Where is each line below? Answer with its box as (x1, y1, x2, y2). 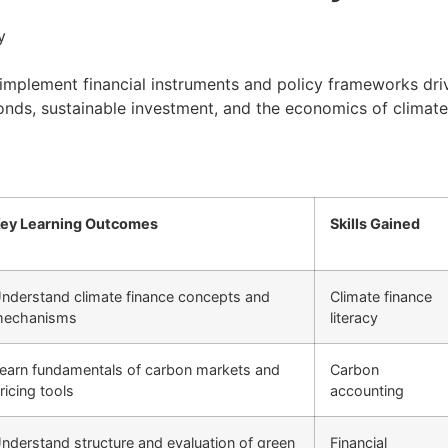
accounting (330, 381, 404, 399)
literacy (330, 308, 378, 326)
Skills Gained (330, 214, 420, 232)
